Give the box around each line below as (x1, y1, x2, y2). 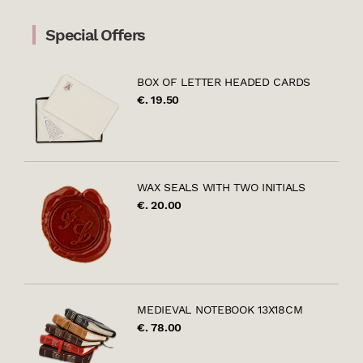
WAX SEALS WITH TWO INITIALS (137, 180, 305, 194)
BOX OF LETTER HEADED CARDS (137, 75, 311, 88)
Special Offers (45, 25, 146, 45)
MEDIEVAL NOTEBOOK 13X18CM (137, 302, 303, 316)
